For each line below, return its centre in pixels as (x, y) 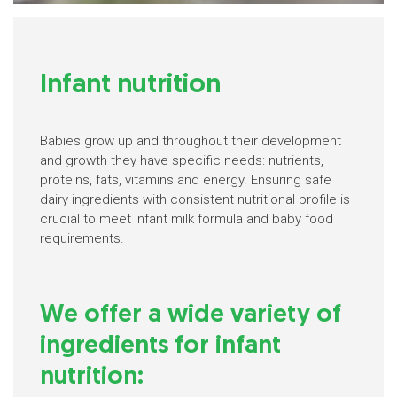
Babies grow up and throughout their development (191, 141)
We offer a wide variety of (191, 315)
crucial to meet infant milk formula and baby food (187, 219)
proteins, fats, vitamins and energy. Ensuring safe (186, 180)
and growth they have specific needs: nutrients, (182, 160)
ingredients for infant (160, 346)
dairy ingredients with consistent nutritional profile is (195, 199)
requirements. (82, 238)
